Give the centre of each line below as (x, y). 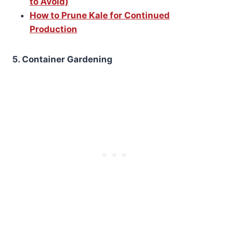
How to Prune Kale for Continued (100, 16)
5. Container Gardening (62, 60)
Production (53, 29)
